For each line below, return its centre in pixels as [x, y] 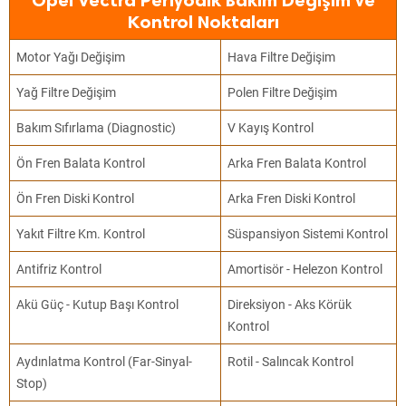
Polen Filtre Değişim [283, 92]
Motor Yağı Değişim [71, 57]
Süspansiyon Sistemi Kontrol [308, 234]
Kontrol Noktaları [203, 22]
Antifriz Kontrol [59, 269]
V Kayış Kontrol [271, 128]
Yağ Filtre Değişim [67, 92]
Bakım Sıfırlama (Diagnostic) [97, 128]
